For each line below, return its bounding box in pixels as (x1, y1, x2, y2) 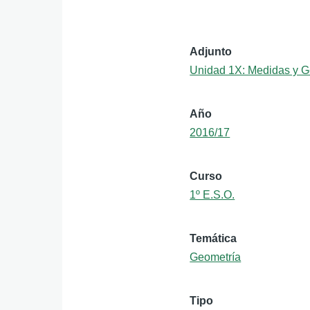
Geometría (190, 250, 241, 263)
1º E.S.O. (190, 188, 235, 201)
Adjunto (190, 45, 232, 57)
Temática (190, 232, 237, 244)
